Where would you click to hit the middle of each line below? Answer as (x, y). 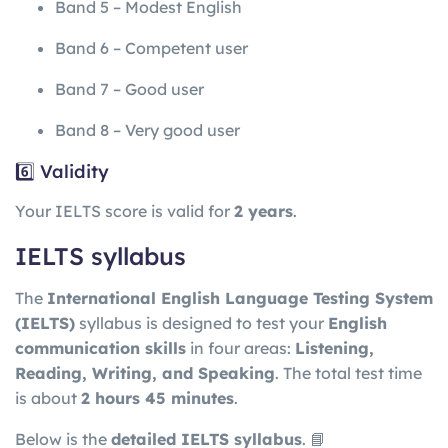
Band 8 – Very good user (147, 130)
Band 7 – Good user (129, 89)
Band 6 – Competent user (151, 48)
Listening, (334, 348)
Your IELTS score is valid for (124, 210)
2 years (263, 210)
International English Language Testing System (240, 298)
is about (48, 398)
